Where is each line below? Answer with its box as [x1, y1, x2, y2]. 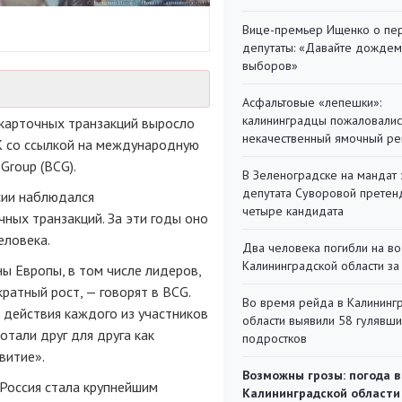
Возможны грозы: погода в [242, 367, 400, 383]
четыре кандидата [242, 203, 344, 219]
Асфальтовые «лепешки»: [242, 94, 381, 110]
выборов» [242, 57, 298, 74]
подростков [242, 330, 307, 346]
